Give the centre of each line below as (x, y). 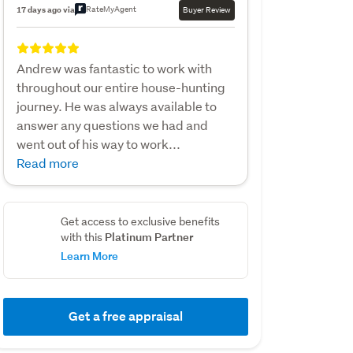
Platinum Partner (149, 236)
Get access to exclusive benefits (140, 221)
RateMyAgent (111, 9)
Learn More (89, 255)
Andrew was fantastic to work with (114, 68)
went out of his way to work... (98, 143)
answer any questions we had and (112, 124)
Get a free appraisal (125, 316)
